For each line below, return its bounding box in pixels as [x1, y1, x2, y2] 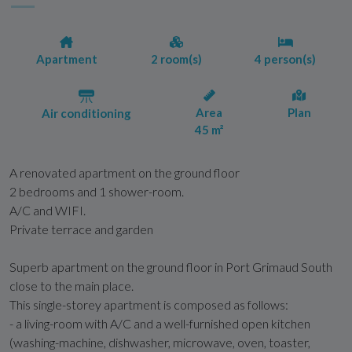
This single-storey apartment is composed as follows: [9, 296, 288, 312]
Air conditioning [41, 105, 131, 120]
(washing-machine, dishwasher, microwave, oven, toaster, [9, 334, 310, 350]
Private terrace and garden [9, 221, 153, 236]
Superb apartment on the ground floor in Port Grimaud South [9, 258, 332, 274]
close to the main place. [9, 277, 134, 293]
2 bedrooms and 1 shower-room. [9, 183, 184, 199]
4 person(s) [255, 51, 317, 66]
